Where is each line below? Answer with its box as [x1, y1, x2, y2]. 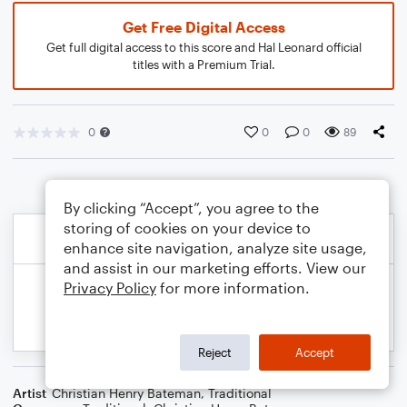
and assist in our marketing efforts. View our [64, 259, 366, 276]
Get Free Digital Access [122, 18, 285, 35]
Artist [13, 385, 46, 401]
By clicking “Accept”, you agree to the [64, 199, 319, 216]
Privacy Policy [64, 279, 156, 296]
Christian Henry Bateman [52, 385, 201, 401]
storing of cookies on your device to [64, 219, 311, 236]
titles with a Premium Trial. [132, 57, 275, 72]
